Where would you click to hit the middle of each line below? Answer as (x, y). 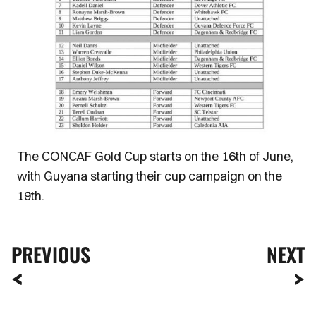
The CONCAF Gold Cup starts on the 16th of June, (155, 157)
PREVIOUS (51, 255)
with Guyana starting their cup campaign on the (150, 176)
